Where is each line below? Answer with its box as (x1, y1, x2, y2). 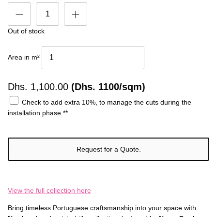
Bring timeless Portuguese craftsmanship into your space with (8, 204, 196, 212)
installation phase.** (8, 109, 68, 117)
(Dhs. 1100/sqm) (71, 81, 145, 93)
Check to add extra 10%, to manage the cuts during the (20, 98, 191, 107)
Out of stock (8, 27, 45, 35)
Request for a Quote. (76, 145, 141, 154)
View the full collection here (8, 186, 91, 195)
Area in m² (8, 53, 42, 61)
